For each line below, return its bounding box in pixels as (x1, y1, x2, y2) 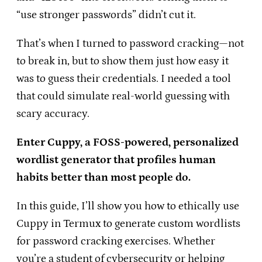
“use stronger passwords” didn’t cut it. (16, 8, 196, 21)
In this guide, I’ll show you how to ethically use (16, 200, 239, 213)
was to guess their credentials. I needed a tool (16, 73, 231, 85)
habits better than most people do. (16, 171, 191, 184)
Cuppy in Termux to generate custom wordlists (16, 218, 240, 230)
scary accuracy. (16, 108, 89, 120)
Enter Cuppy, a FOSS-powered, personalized (16, 136, 239, 149)
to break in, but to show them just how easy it (16, 55, 229, 68)
